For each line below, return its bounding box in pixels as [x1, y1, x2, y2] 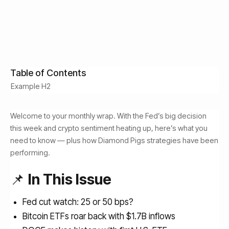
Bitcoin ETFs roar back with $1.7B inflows [22, 211, 175, 221]
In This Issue [28, 171, 111, 188]
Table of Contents [10, 67, 86, 78]
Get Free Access [41, 18, 104, 28]
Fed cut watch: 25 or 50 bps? [22, 197, 133, 207]
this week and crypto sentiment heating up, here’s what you [10, 124, 208, 132]
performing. [10, 148, 50, 157]
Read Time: [10, 18, 47, 27]
